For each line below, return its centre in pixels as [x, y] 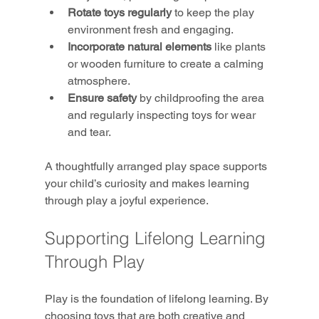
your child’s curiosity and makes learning [148, 183]
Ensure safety [102, 98]
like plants [240, 46]
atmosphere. [99, 80]
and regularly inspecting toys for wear [163, 115]
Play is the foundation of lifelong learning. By [158, 298]
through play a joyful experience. [126, 200]
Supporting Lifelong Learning [157, 238]
